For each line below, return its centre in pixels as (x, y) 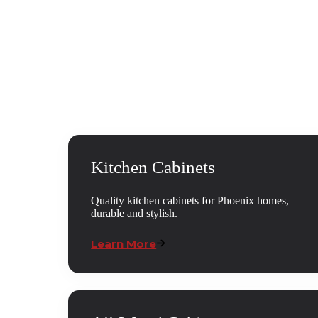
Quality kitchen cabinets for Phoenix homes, (190, 201)
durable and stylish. (135, 214)
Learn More (124, 244)
